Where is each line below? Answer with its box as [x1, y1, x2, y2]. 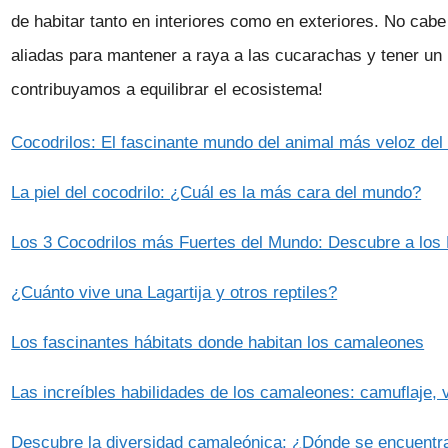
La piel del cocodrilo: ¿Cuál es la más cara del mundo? [11, 182, 422, 202]
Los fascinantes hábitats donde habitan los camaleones [11, 332, 425, 352]
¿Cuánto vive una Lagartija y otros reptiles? [11, 282, 338, 302]
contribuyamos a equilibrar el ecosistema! [11, 80, 324, 100]
